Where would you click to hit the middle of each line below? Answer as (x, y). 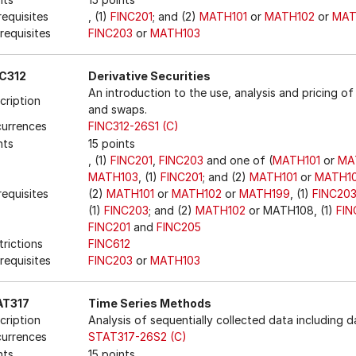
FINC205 (179, 227)
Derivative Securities (149, 76)
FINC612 (109, 244)
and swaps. (118, 109)
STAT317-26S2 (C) (137, 337)
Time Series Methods (150, 303)
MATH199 (265, 193)
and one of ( (238, 160)
